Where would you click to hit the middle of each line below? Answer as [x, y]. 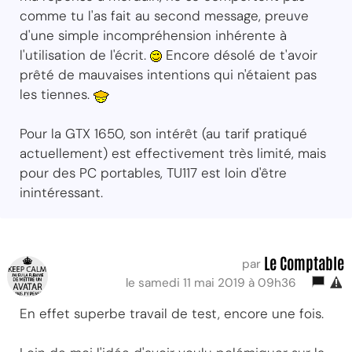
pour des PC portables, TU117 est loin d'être [153, 172]
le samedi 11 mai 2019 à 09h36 [214, 282]
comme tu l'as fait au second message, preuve [164, 15]
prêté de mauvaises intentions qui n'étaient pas [168, 74]
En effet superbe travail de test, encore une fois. [172, 313]
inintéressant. [61, 192]
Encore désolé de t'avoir [240, 55]
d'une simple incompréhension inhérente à [153, 35]
